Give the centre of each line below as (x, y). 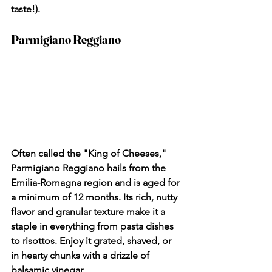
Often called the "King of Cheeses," (90, 153)
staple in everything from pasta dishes (93, 226)
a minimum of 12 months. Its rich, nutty (95, 197)
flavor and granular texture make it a (89, 211)
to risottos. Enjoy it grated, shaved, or (92, 240)
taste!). (25, 9)
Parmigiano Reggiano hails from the (90, 168)
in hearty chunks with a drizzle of (81, 255)
